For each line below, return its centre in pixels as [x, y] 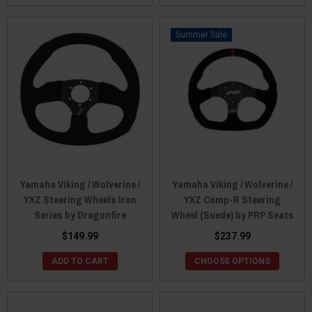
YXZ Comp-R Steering [232, 199]
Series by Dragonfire [80, 214]
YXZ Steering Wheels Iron [80, 199]
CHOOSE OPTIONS [232, 261]
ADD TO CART [80, 261]
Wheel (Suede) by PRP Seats [232, 214]
